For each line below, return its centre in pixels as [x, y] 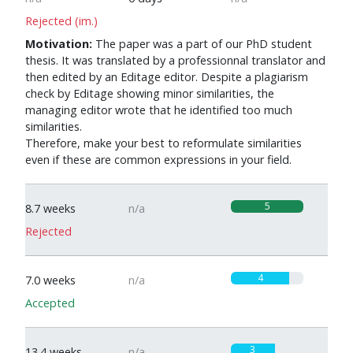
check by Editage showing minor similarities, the [150, 93]
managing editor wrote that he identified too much [159, 110]
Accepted [50, 303]
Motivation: [59, 44]
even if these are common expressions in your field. [158, 160]
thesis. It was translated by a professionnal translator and [175, 60]
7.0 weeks [50, 280]
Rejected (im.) [61, 21]
